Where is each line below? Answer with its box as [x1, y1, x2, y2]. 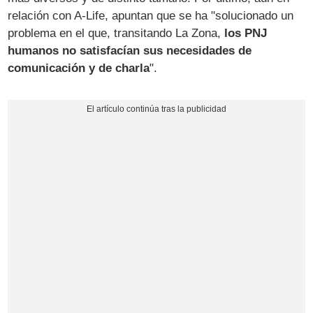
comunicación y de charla [8, 61, 150, 75]
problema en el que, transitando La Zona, [8, 26, 225, 40]
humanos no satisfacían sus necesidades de [8, 43, 252, 57]
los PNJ [224, 26, 268, 40]
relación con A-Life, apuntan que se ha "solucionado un [8, 8, 294, 22]
